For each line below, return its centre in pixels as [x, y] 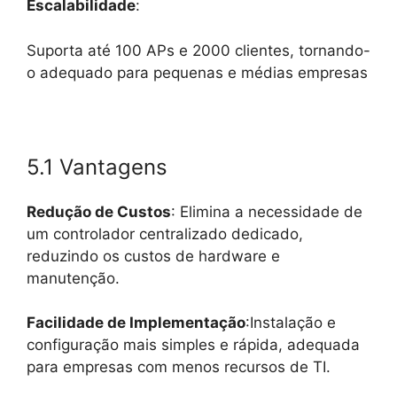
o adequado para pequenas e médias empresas [197, 72]
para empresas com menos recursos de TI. [179, 367]
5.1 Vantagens [97, 167]
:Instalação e [291, 323]
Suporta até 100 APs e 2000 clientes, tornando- [198, 50]
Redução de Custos [99, 211]
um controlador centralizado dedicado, [165, 234]
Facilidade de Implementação [136, 323]
